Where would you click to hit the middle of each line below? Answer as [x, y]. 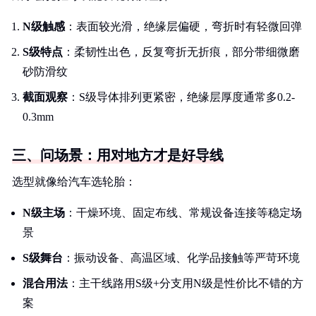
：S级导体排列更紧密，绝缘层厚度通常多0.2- [181, 97]
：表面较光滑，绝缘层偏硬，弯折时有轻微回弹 [183, 26]
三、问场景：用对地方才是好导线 [118, 155]
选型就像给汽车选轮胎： [74, 182]
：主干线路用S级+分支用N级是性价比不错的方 [186, 283]
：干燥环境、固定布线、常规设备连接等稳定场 [183, 213]
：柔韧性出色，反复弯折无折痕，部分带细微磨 [181, 52]
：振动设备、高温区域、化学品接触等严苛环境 [181, 258]
